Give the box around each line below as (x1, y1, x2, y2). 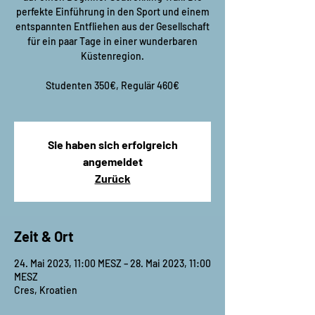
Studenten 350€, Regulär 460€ (46, 79, 179, 91)
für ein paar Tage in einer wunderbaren (27, 35, 198, 47)
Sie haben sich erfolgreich (47, 138, 178, 151)
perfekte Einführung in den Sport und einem (15, 6, 210, 18)
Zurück (94, 172, 131, 185)
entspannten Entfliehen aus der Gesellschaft (15, 20, 210, 32)
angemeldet (82, 155, 143, 168)
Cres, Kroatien (14, 284, 77, 296)
